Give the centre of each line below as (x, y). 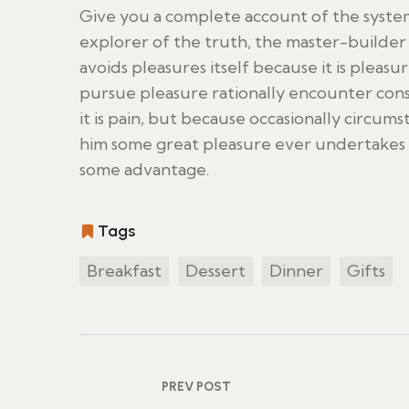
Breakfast (124, 270)
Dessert (215, 270)
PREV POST (196, 386)
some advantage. (144, 169)
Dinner (296, 270)
